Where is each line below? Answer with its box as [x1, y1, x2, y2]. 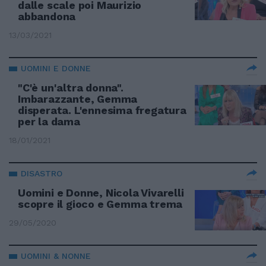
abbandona [18, 10, 76, 23]
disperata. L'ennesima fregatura [18, 104, 186, 116]
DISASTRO [21, 169, 62, 178]
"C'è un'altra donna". [18, 81, 123, 94]
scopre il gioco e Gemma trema [18, 198, 183, 210]
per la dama [18, 115, 80, 128]
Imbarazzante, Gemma [18, 93, 138, 105]
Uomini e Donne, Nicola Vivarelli [18, 186, 184, 199]
